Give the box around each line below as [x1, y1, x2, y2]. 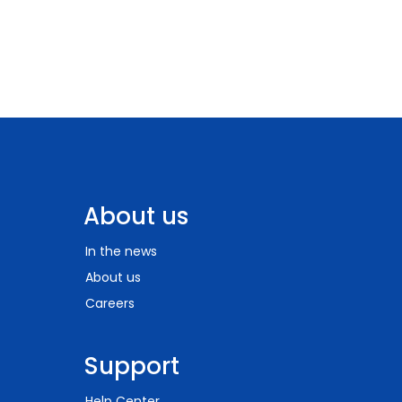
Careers [85, 294, 135, 312]
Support [83, 350, 179, 382]
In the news [85, 242, 157, 260]
